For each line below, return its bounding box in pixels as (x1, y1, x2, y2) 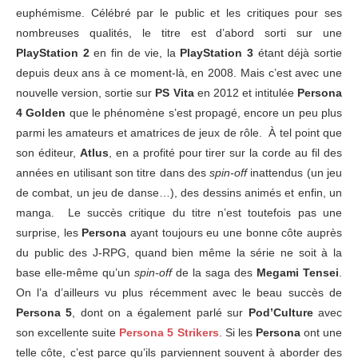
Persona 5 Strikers (119, 325, 219, 339)
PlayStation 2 (16, 46, 89, 59)
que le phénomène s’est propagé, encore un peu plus (66, 105, 343, 119)
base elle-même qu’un (16, 265, 134, 279)
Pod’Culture (248, 305, 313, 319)
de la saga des (172, 265, 257, 279)
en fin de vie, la (89, 46, 181, 59)
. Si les (218, 325, 256, 339)
